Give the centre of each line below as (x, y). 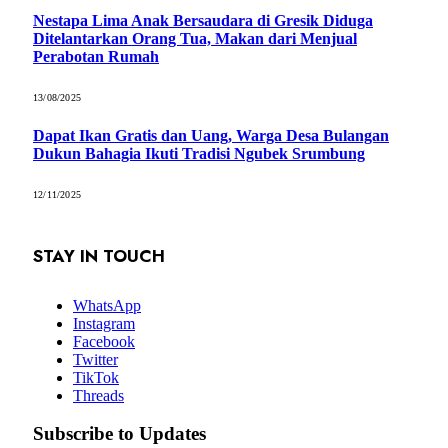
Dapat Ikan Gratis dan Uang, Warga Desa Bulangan (211, 135)
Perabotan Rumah (96, 57)
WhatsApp (107, 305)
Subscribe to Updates (119, 434)
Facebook (104, 341)
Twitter (95, 359)
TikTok (96, 377)
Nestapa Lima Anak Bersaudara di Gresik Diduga (203, 21)
